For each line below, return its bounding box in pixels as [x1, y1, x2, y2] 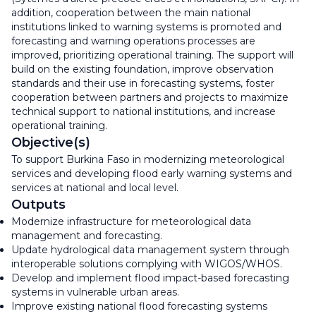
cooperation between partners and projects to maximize [11, 90, 288, 104]
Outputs [11, 196, 66, 212]
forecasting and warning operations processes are [11, 34, 255, 47]
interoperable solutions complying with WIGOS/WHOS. [11, 257, 282, 270]
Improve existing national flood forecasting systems [11, 299, 267, 312]
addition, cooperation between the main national [11, 6, 250, 19]
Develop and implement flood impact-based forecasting [11, 271, 289, 284]
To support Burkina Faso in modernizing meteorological [11, 152, 284, 166]
